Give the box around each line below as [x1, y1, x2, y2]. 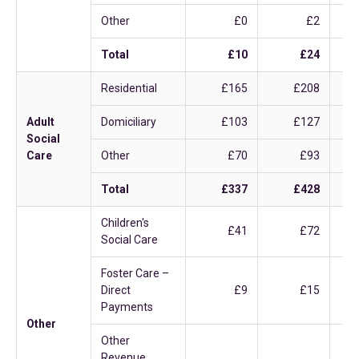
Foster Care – [101, 267, 169, 280]
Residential [101, 82, 157, 95]
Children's [101, 216, 149, 229]
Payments [101, 301, 153, 313]
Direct [101, 284, 131, 296]
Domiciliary [101, 115, 156, 128]
